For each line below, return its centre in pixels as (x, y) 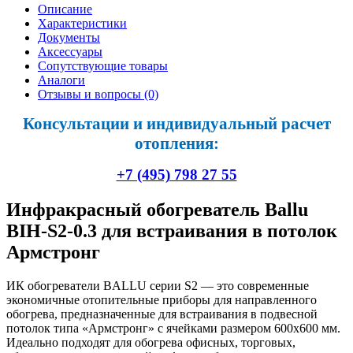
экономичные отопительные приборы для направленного (162, 300)
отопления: (176, 144)
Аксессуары (70, 52)
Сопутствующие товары (103, 66)
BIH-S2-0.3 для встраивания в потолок (172, 231)
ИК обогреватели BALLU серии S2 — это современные (158, 286)
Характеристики (82, 24)
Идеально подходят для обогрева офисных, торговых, (151, 342)
